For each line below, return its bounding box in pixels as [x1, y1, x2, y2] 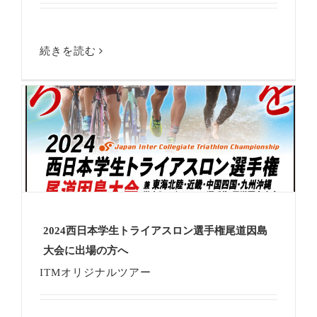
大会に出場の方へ [43, 245, 128, 257]
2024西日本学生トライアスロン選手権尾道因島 [43, 225, 267, 237]
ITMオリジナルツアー [40, 267, 151, 279]
